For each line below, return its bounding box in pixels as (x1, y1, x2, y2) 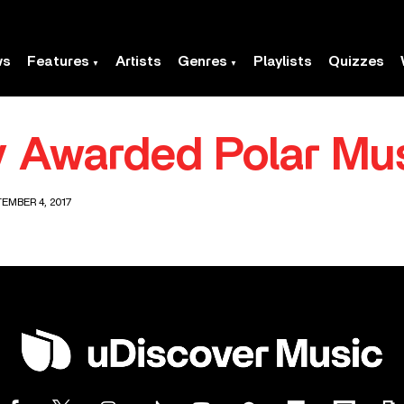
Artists (115, 54, 161, 69)
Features (27, 54, 89, 69)
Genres (178, 54, 227, 69)
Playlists (253, 54, 312, 69)
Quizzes (328, 54, 384, 69)
